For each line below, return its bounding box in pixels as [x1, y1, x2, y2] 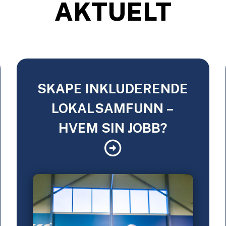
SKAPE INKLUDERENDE [37, 81, 189, 97]
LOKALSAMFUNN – [51, 100, 175, 117]
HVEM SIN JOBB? [58, 120, 167, 136]
